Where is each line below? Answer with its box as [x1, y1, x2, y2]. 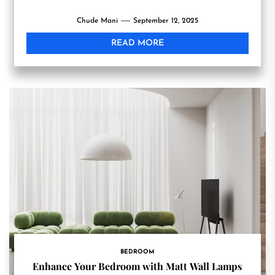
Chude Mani [76, 17, 118, 25]
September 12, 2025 [133, 17, 198, 25]
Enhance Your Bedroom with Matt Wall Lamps [33, 260, 242, 273]
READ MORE [110, 39, 164, 48]
